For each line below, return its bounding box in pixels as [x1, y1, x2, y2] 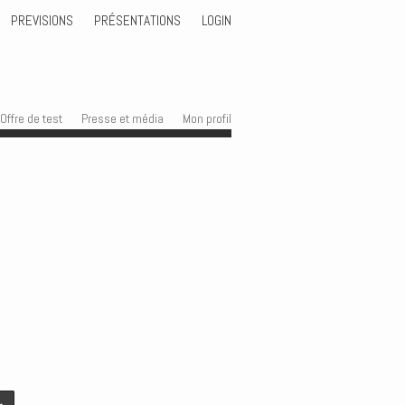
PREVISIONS [10, 11, 73, 30]
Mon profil [183, 110, 231, 127]
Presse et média [81, 110, 164, 127]
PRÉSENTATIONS [93, 11, 181, 30]
